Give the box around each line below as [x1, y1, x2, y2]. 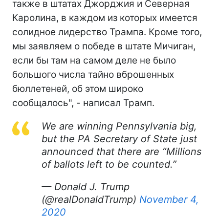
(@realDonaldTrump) [42, 194, 139, 205]
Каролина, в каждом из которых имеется [12, 12, 197, 23]
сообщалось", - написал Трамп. [12, 97, 154, 109]
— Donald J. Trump [42, 181, 130, 193]
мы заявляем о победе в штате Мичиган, [12, 41, 196, 52]
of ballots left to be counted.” [42, 158, 176, 170]
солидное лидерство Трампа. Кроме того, [12, 26, 202, 38]
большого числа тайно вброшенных [12, 69, 174, 80]
